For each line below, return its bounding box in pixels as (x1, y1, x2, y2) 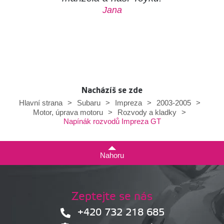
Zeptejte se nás (71, 189, 152, 204)
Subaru (76, 98, 100, 107)
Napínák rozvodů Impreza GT (63, 117, 161, 126)
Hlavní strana (18, 98, 62, 107)
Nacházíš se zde (81, 86, 142, 95)
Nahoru (100, 151, 124, 160)
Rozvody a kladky (117, 108, 176, 117)
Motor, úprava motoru (33, 108, 103, 117)
